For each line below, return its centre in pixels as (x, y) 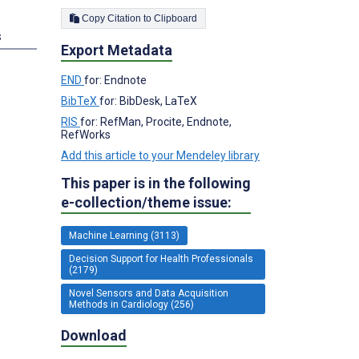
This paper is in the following (156, 183)
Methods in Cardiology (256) (131, 304)
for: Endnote (115, 80)
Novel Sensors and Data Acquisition (149, 293)
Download (94, 335)
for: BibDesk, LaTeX (148, 101)
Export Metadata (117, 50)
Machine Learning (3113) (124, 235)
